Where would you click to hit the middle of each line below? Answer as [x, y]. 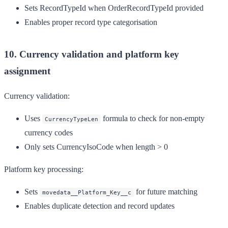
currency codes [49, 132]
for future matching [166, 191]
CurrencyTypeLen [72, 119]
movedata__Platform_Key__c [87, 192]
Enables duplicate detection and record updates [99, 206]
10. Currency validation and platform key [92, 54]
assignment [27, 71]
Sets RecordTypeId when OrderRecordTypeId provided [114, 8]
